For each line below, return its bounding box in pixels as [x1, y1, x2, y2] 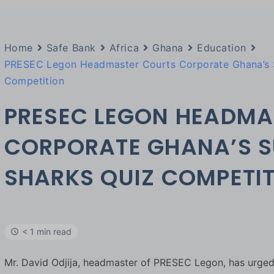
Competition [4, 74, 65, 87]
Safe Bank [46, 41, 96, 54]
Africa [109, 41, 139, 54]
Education [196, 41, 247, 54]
